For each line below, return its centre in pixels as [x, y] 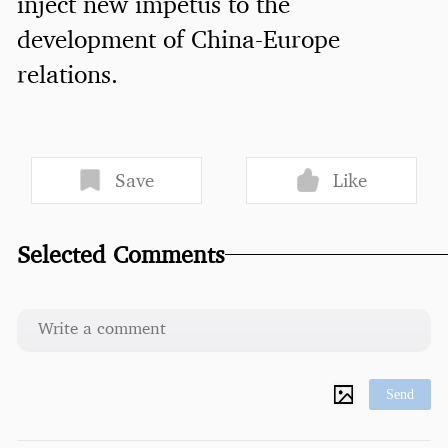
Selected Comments [120, 254]
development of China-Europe [178, 39]
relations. [67, 74]
